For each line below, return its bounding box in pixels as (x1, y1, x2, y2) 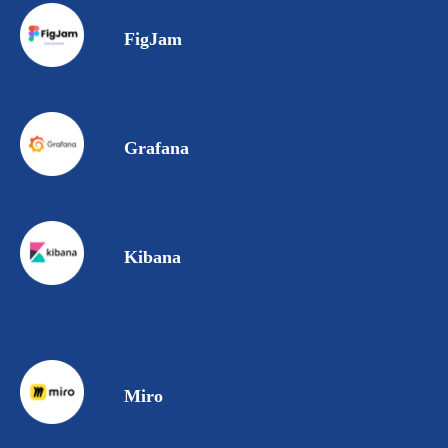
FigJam (123, 29, 182, 50)
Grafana (123, 138, 189, 159)
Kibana (123, 247, 181, 268)
